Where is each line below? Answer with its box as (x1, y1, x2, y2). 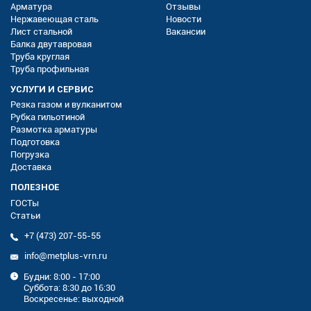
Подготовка (10, 137, 60, 148)
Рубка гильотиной (10, 112, 85, 123)
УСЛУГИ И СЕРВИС (10, 83, 94, 95)
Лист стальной (10, 26, 72, 37)
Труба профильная (10, 63, 89, 74)
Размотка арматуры (10, 124, 97, 135)
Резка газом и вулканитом (10, 99, 122, 110)
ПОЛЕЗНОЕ (10, 181, 59, 194)
